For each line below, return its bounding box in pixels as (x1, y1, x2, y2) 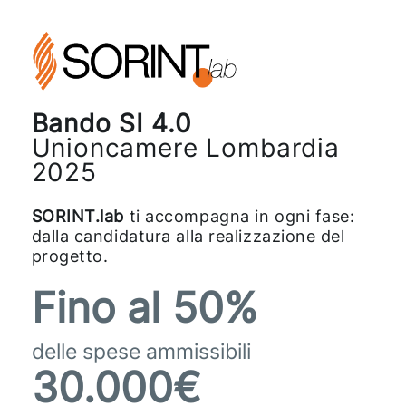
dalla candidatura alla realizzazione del (31, 226, 345, 246)
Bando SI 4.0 (31, 108, 192, 140)
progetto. (31, 246, 109, 266)
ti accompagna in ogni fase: (124, 206, 355, 227)
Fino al (31, 282, 172, 333)
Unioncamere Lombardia (31, 132, 340, 164)
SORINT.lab (31, 206, 125, 227)
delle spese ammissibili (31, 339, 251, 365)
